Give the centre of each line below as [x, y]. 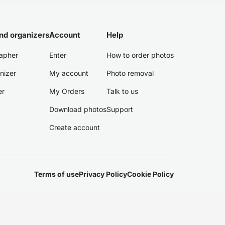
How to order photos [140, 55]
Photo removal [130, 73]
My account [69, 73]
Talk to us [122, 91]
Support [120, 109]
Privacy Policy [103, 174]
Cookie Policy [150, 174]
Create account [75, 127]
